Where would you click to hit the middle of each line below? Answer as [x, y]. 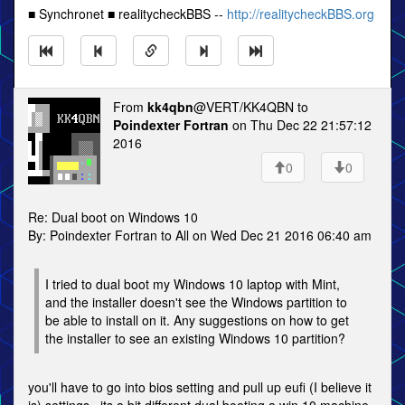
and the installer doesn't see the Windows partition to [196, 302]
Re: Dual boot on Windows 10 [113, 217]
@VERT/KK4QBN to [251, 107]
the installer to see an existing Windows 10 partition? [195, 338]
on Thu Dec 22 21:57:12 [300, 125]
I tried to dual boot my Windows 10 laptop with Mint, [193, 284]
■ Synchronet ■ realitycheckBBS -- [127, 14]
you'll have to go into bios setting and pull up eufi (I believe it [200, 387]
